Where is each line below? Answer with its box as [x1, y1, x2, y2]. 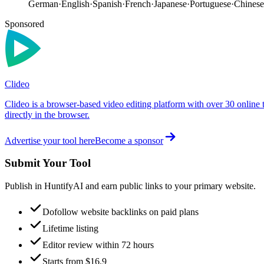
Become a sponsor [95, 135, 163, 146]
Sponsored [5, 18, 44, 29]
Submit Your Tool [5, 157, 91, 170]
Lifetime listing [42, 223, 98, 234]
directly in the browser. [5, 109, 90, 120]
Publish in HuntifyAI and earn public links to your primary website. [5, 181, 256, 192]
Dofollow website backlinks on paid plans [42, 207, 199, 217]
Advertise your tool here [5, 135, 95, 146]
